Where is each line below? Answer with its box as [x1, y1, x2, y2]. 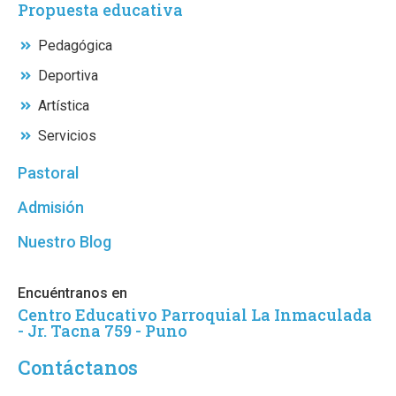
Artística [37, 97, 89, 115]
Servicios [37, 127, 96, 145]
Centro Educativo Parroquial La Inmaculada [18, 304, 372, 326]
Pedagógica [37, 37, 112, 55]
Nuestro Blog [18, 232, 111, 252]
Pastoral [18, 164, 79, 183]
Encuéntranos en [18, 285, 127, 302]
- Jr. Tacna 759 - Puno [18, 320, 187, 342]
